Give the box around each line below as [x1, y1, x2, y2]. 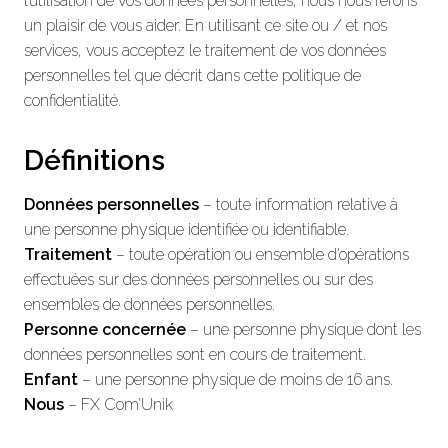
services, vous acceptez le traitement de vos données [24, 41, 386, 60]
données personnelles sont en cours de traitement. [24, 344, 366, 364]
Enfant [24, 369, 78, 389]
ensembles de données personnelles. [24, 294, 275, 314]
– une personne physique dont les [186, 319, 421, 339]
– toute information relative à [199, 194, 398, 214]
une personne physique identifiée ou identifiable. [24, 219, 349, 239]
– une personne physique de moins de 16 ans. [78, 369, 393, 389]
